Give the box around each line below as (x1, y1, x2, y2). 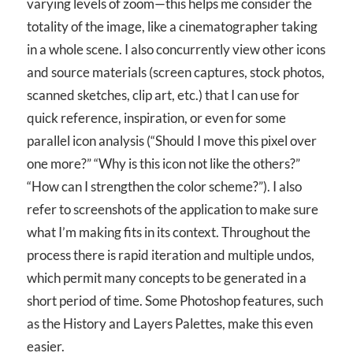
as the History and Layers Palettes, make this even (27, 315, 313, 333)
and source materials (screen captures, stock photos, (27, 64, 325, 81)
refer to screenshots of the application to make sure (27, 201, 318, 218)
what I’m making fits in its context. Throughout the (27, 224, 310, 241)
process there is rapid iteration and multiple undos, (27, 247, 314, 264)
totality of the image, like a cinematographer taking (27, 18, 318, 35)
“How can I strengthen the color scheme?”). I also (27, 178, 302, 195)
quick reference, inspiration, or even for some (27, 110, 286, 127)
